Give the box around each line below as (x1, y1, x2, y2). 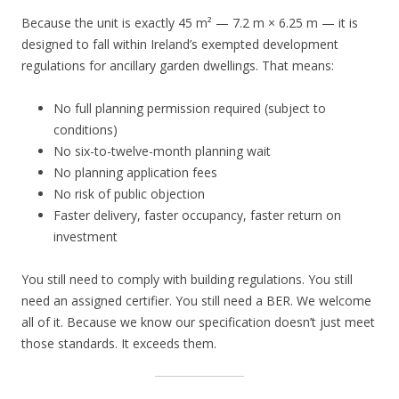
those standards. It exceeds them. (21, 335, 216, 353)
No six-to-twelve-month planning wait (53, 142, 271, 160)
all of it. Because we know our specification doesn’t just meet (21, 313, 375, 331)
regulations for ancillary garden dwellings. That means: (21, 57, 334, 75)
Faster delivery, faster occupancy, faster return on (53, 207, 341, 224)
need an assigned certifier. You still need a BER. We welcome (21, 292, 371, 310)
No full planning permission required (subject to (53, 100, 326, 118)
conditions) (53, 121, 118, 139)
